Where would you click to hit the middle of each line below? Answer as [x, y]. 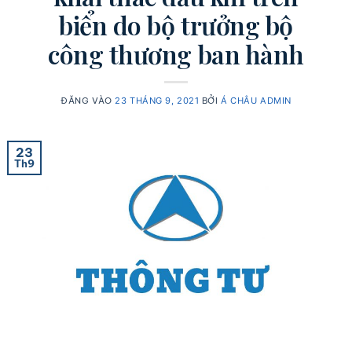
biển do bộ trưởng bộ [176, 24]
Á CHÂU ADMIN [256, 100]
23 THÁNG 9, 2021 [157, 100]
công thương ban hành [176, 53]
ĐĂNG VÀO [88, 100]
